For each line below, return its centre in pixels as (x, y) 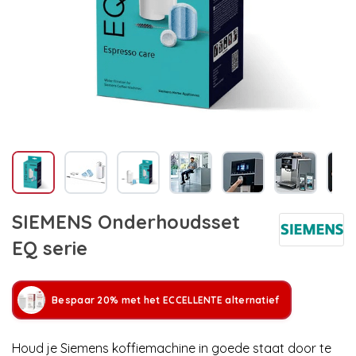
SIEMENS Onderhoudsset (126, 222)
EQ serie (50, 248)
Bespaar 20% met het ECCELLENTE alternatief (166, 300)
